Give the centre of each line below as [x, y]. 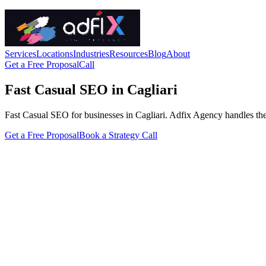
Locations [55, 54]
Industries [91, 54]
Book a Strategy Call [118, 135]
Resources [129, 54]
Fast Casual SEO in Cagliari [91, 89]
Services [20, 54]
